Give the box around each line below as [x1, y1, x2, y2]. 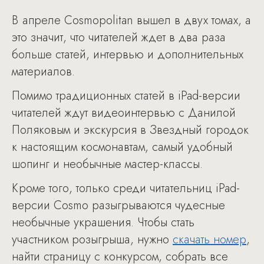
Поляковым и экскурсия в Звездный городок [12, 121, 249, 138]
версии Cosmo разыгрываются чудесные [12, 197, 225, 214]
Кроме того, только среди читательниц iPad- [12, 180, 240, 197]
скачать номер [173, 231, 246, 248]
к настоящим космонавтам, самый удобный [12, 138, 233, 156]
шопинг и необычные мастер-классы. [12, 156, 203, 173]
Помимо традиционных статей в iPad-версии [12, 87, 240, 104]
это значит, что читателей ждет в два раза [12, 29, 226, 46]
